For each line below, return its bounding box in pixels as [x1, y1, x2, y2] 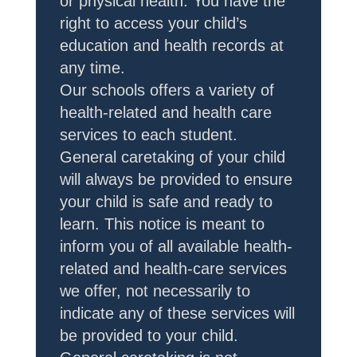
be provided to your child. [60, 327, 238, 344]
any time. [60, 59, 125, 76]
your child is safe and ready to [60, 193, 273, 210]
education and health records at [60, 37, 284, 54]
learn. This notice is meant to [60, 215, 265, 233]
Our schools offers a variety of [60, 81, 274, 99]
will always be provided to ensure [60, 171, 292, 188]
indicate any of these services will [60, 304, 295, 322]
